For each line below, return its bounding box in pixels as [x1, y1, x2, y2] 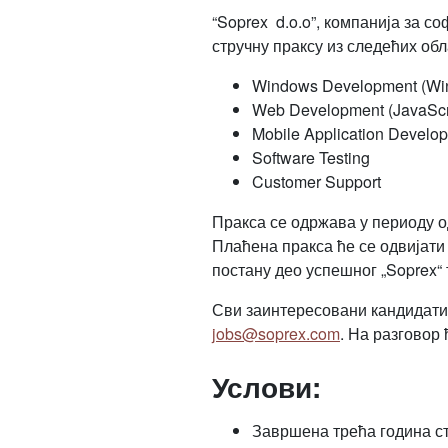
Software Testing [251, 146, 370, 169]
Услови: [211, 366, 321, 407]
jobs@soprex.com [211, 322, 340, 345]
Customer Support [251, 170, 381, 193]
